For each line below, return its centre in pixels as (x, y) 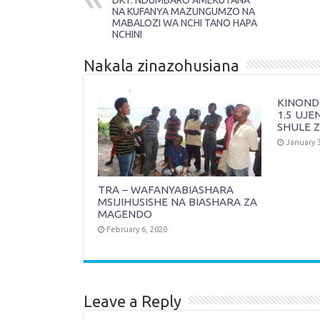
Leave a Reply (132, 301)
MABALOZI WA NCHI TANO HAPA (185, 23)
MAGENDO (125, 214)
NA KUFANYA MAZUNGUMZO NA (184, 12)
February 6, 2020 (137, 229)
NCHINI (127, 35)
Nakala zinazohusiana (161, 66)
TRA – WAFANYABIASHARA (166, 189)
